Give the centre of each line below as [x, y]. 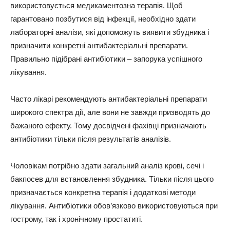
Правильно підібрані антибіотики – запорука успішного [106, 59]
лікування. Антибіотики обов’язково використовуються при [114, 205]
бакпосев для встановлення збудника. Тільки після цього [112, 179]
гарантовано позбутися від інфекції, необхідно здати [103, 18]
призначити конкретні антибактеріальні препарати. [99, 45]
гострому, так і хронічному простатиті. [76, 219]
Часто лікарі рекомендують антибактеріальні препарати [109, 99]
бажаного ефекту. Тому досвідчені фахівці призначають [108, 125]
